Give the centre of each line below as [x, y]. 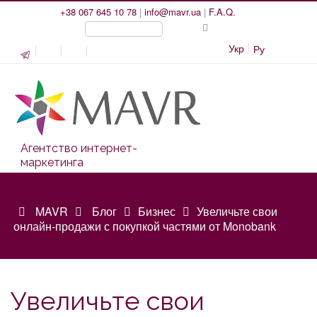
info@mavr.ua [173, 12]
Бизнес [157, 211]
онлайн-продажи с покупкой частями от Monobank [144, 226]
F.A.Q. [222, 12]
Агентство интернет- [79, 148]
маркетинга [52, 162]
